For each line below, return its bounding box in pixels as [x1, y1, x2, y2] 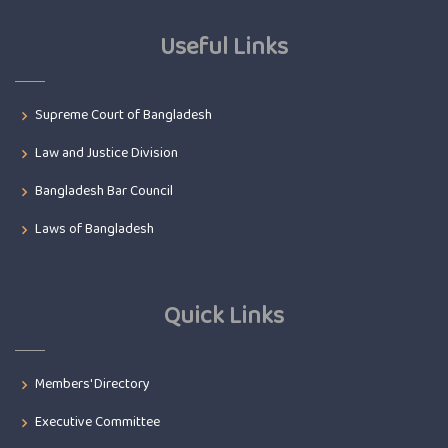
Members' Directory [35, 373, 150, 396]
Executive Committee [35, 411, 160, 434]
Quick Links [164, 297, 284, 337]
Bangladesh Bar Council [35, 180, 173, 203]
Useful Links [160, 28, 288, 68]
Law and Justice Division [35, 142, 178, 165]
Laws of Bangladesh [35, 218, 154, 241]
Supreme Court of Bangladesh [35, 104, 212, 127]
